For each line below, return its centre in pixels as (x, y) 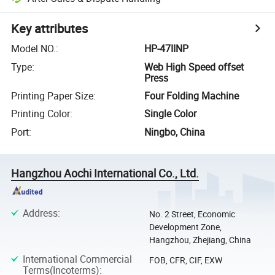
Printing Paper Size (52, 95)
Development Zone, (185, 227)
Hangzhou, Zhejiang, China (200, 240)
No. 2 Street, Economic (192, 214)
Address (40, 213)
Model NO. (34, 49)
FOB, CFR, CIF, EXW (185, 260)
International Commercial (77, 259)
